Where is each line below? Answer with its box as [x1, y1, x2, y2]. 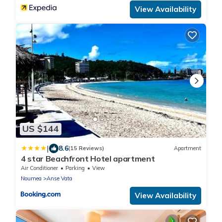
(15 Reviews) [68, 145, 104, 152]
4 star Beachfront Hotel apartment [21, 153, 155, 164]
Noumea [21, 174, 42, 182]
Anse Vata [47, 174, 72, 182]
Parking [65, 164, 85, 171]
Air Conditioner [21, 164, 58, 171]
